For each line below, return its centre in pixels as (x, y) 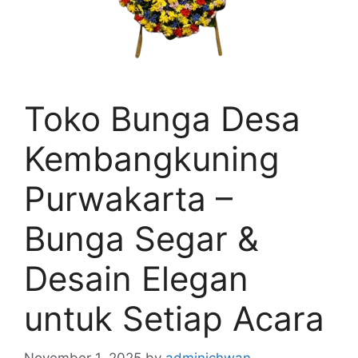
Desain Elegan (136, 278)
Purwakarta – (128, 199)
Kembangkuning (152, 159)
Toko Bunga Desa (162, 119)
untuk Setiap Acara (174, 318)
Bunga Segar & (141, 239)
